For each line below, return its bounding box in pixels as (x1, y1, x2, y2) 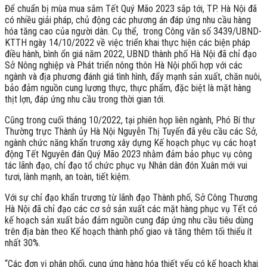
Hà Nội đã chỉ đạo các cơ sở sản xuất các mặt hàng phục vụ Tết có (5, 203, 257, 215)
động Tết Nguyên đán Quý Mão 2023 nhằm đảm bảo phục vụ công (5, 148, 252, 160)
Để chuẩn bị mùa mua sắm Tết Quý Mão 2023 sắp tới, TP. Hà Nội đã (5, 2, 257, 14)
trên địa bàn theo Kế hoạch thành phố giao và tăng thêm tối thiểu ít (5, 225, 252, 237)
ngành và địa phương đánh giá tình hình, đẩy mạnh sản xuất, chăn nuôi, (5, 70, 262, 82)
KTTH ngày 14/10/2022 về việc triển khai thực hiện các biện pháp (5, 36, 250, 48)
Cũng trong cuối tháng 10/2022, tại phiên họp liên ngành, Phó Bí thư (5, 114, 255, 126)
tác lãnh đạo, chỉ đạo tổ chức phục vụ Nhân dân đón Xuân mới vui (5, 159, 247, 171)
